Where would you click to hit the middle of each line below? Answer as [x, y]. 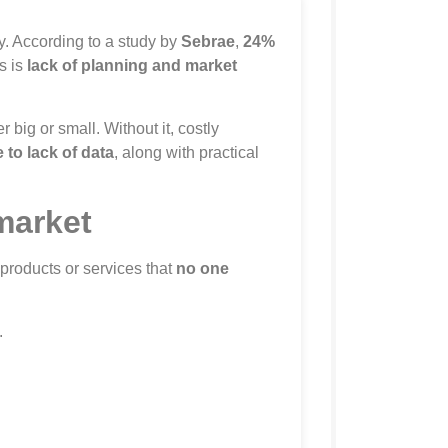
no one [202, 269]
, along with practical [186, 152]
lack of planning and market [132, 66]
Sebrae [208, 42]
